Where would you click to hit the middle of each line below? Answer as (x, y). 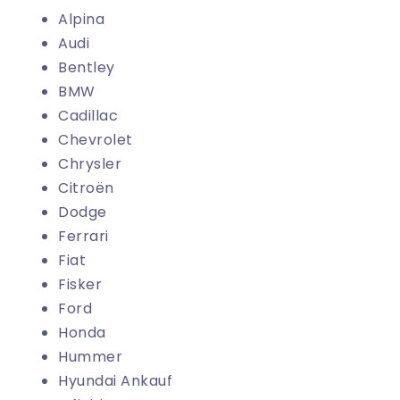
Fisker (80, 285)
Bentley (87, 68)
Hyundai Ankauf (115, 381)
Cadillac (88, 116)
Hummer (90, 357)
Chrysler (90, 164)
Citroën (86, 188)
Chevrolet (96, 140)
